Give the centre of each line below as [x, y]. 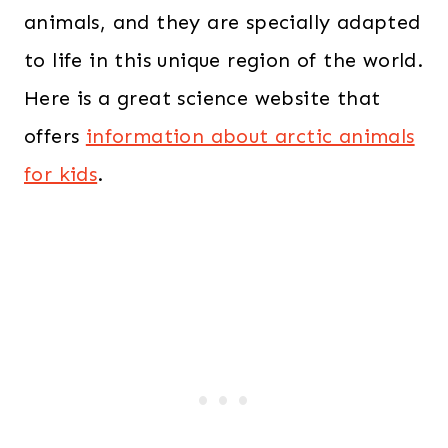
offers [55, 136]
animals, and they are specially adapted [222, 22]
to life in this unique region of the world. [224, 60]
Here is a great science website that [202, 98]
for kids [61, 174]
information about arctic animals [250, 136]
